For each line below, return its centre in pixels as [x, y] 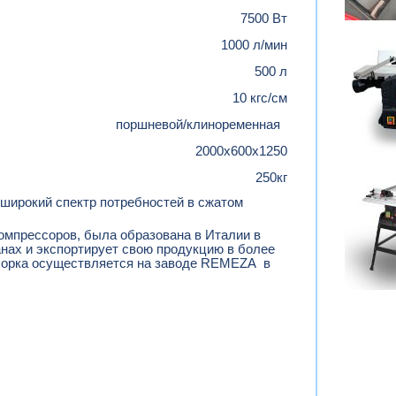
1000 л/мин [254, 45]
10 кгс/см [260, 98]
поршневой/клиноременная [202, 125]
